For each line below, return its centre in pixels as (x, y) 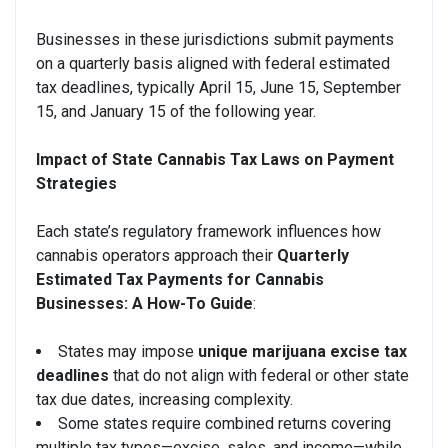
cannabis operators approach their (156, 255)
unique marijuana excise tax (302, 351)
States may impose (128, 351)
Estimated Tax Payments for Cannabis (180, 279)
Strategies (76, 183)
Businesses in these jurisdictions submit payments (215, 39)
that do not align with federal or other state (259, 375)
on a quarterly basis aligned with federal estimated (213, 63)
